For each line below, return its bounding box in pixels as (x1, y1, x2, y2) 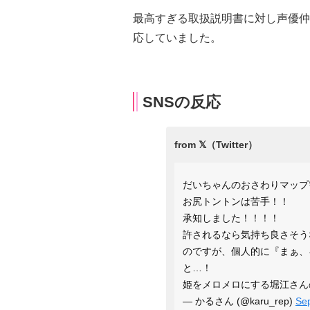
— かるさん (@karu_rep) (183, 295, 295, 307)
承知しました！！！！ (183, 212, 280, 224)
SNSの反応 (143, 93, 221, 111)
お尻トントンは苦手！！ (183, 195, 289, 207)
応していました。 (133, 31, 221, 44)
